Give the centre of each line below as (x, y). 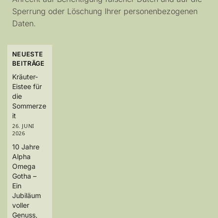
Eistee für (27, 87)
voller (21, 205)
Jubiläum (27, 196)
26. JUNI (23, 126)
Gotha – (24, 176)
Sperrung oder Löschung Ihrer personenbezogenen (105, 11)
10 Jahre (26, 147)
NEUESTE (28, 54)
